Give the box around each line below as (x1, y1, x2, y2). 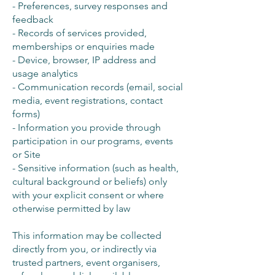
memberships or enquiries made (12, 41, 155, 52)
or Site (12, 149, 41, 160)
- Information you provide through (12, 122, 161, 133)
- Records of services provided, (12, 27, 147, 39)
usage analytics (12, 68, 78, 79)
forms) (12, 108, 40, 120)
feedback (12, 14, 53, 25)
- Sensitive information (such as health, (12, 162, 179, 174)
